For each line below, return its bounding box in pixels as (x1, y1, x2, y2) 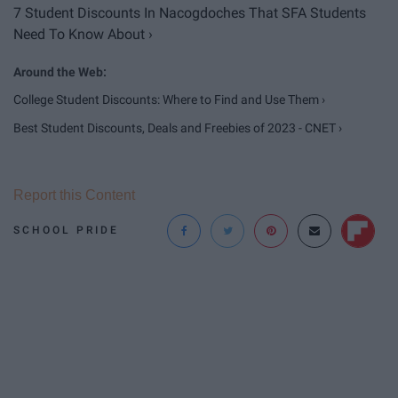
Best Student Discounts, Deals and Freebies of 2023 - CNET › (13, 121, 342, 136)
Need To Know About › (13, 26, 153, 44)
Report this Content (13, 187, 135, 203)
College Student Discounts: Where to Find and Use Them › (13, 92, 325, 107)
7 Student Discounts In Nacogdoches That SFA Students (13, 4, 366, 22)
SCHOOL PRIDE (13, 224, 119, 237)
